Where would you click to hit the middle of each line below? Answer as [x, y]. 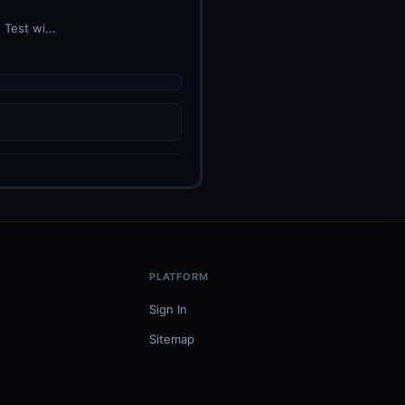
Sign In [168, 309]
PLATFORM [179, 277]
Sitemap [171, 339]
